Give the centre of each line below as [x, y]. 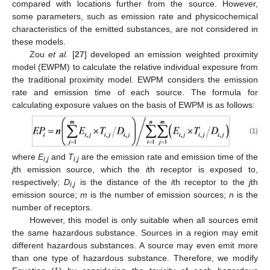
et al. [58, 54]
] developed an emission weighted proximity [171, 54]
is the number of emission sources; [158, 195]
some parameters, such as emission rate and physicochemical [135, 16]
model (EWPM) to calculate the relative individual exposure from [135, 67]
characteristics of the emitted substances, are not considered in [135, 29]
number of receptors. [52, 208]
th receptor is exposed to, [203, 170]
